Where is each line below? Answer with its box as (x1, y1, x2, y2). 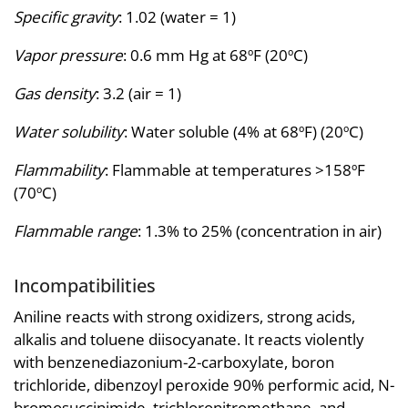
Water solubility (14, 121, 124, 143)
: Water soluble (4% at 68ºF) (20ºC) (124, 121, 363, 143)
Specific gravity (14, 6, 118, 28)
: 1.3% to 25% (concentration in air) (138, 220, 382, 242)
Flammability (14, 159, 105, 181)
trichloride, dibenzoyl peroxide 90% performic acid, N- (14, 373, 394, 395)
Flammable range (14, 220, 138, 242)
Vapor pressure (14, 45, 123, 66)
